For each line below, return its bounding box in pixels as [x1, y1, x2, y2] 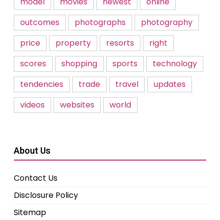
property [55, 37, 91, 49]
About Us [14, 145, 51, 156]
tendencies [20, 79, 63, 90]
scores [20, 58, 46, 69]
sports [112, 58, 137, 69]
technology [153, 58, 197, 69]
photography [141, 17, 192, 28]
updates [154, 79, 186, 90]
